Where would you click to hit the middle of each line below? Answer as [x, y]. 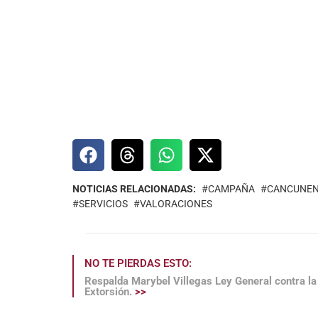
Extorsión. [110, 292]
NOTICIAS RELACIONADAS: [134, 189]
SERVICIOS [103, 204]
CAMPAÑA [231, 189]
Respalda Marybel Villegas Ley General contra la [201, 281]
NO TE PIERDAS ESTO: [138, 264]
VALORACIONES [176, 204]
